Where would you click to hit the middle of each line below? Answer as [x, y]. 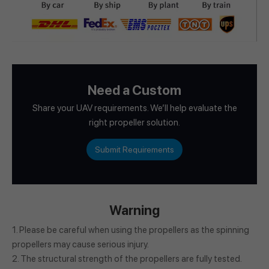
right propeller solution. [134, 122]
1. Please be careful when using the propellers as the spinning [131, 230]
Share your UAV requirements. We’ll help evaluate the [134, 108]
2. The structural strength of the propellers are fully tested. [127, 258]
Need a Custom [134, 90]
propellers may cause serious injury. [80, 244]
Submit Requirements [134, 149]
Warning [134, 210]
